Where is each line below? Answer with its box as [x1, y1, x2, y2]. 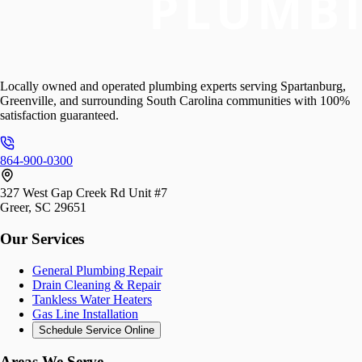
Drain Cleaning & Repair [32, 277, 161, 292]
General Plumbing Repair [32, 263, 162, 277]
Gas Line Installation [32, 306, 138, 321]
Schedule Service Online [39, 323, 154, 336]
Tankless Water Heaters [32, 292, 152, 306]
